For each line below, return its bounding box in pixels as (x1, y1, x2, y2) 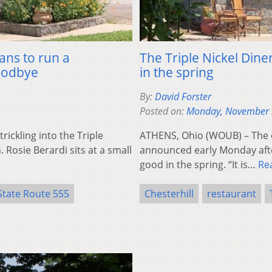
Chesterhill (144, 186, 194, 200)
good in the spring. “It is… (140, 157, 258, 171)
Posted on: (140, 104, 186, 118)
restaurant (207, 186, 256, 200)
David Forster (155, 89, 211, 103)
